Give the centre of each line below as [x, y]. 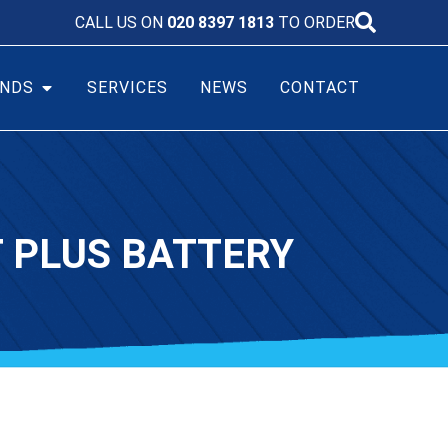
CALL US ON [121, 22]
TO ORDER [314, 22]
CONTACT [320, 87]
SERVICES [127, 87]
